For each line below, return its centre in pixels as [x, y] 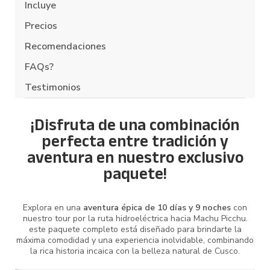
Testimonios [53, 88]
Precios [41, 26]
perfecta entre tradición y [135, 144]
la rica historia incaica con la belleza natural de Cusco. [135, 251]
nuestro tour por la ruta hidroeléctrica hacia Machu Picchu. [135, 219]
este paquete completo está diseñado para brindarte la [135, 230]
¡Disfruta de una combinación [135, 128]
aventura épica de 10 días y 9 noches [157, 208]
